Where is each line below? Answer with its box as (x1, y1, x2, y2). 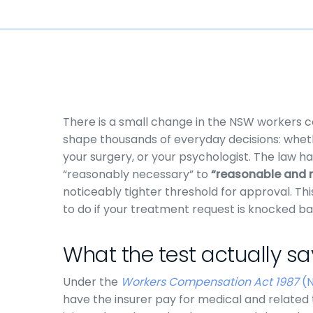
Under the (63, 274, 121, 290)
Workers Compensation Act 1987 (121, 274, 299, 290)
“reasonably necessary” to (63, 166, 211, 182)
